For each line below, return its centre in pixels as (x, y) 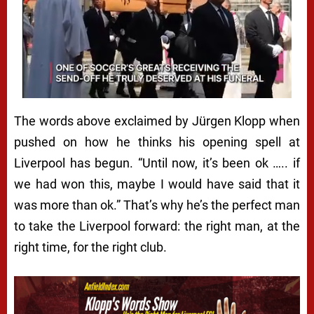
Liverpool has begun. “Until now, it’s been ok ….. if (157, 163)
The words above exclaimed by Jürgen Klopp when (157, 121)
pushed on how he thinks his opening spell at (157, 142)
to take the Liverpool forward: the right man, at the (157, 226)
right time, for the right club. (90, 247)
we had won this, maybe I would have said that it (157, 184)
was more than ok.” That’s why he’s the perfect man (157, 205)
